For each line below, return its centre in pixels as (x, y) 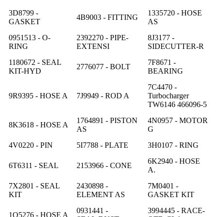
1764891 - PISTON (107, 120)
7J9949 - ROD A (103, 95)
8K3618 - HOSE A (39, 124)
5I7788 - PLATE (102, 145)
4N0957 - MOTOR (178, 120)
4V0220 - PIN (31, 145)
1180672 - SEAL (35, 62)
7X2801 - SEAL (34, 186)
